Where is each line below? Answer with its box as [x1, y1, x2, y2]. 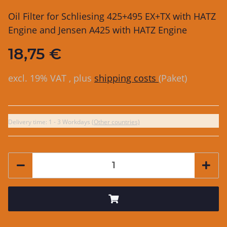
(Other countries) [92, 117, 140, 126]
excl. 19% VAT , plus [8, 71, 94, 84]
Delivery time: [8, 117, 49, 126]
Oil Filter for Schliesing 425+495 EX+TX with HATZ [8, 10, 216, 22]
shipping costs [94, 71, 159, 84]
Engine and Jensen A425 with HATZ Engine [8, 23, 187, 36]
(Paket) [159, 71, 187, 84]
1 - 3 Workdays [49, 117, 92, 126]
